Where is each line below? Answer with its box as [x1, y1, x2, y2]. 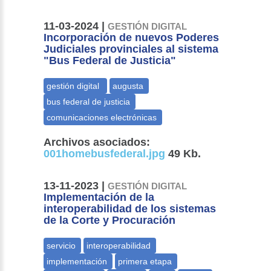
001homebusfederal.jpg [44, 148, 166, 160]
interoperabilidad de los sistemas [44, 203, 217, 215]
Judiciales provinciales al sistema [44, 43, 219, 56]
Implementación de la [44, 191, 155, 204]
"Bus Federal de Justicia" [44, 54, 177, 67]
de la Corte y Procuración [44, 214, 176, 227]
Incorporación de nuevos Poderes [44, 31, 220, 44]
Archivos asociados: [44, 136, 151, 149]
